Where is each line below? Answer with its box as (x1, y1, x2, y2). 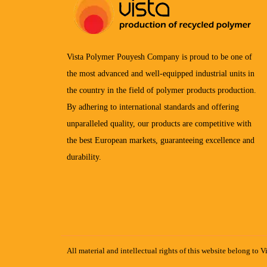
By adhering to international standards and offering (67, 103, 239, 111)
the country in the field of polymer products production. (67, 86, 256, 95)
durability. (67, 153, 101, 162)
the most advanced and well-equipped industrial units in (67, 69, 254, 78)
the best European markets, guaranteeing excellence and (67, 136, 254, 145)
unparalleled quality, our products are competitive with (67, 119, 252, 128)
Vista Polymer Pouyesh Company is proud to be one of (67, 52, 252, 61)
